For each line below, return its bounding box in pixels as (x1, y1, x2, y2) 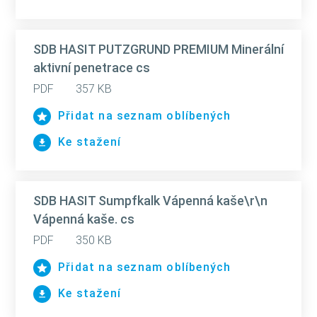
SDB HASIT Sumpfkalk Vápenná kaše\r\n (33, 193, 267, 208)
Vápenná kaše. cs (33, 212, 134, 226)
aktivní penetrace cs (33, 60, 150, 75)
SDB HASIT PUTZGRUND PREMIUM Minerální (33, 42, 284, 57)
